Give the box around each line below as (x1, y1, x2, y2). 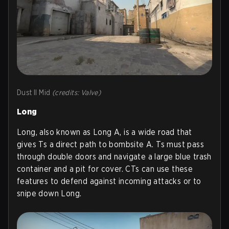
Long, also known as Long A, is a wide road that (17, 127, 192, 137)
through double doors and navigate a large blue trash (17, 151, 212, 162)
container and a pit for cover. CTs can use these (17, 164, 193, 174)
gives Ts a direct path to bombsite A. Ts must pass (17, 139, 204, 149)
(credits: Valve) (52, 88, 101, 97)
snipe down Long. (17, 188, 82, 198)
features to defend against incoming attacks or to (17, 176, 201, 186)
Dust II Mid (17, 88, 52, 97)
